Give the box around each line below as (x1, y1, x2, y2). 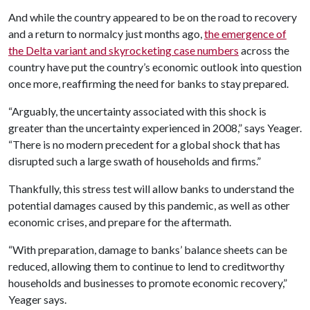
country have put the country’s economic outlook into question (8, 60, 302, 74)
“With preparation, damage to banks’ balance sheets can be (8, 243, 287, 257)
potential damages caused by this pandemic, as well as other (8, 199, 290, 212)
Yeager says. (8, 293, 66, 307)
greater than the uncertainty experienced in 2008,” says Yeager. (8, 121, 302, 135)
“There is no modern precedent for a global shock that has (8, 138, 280, 152)
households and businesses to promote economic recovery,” (8, 276, 287, 290)
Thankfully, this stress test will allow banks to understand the (8, 182, 294, 196)
